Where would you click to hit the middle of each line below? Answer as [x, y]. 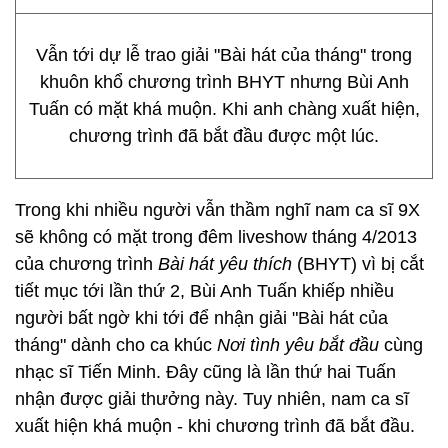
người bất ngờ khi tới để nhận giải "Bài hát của [201, 318]
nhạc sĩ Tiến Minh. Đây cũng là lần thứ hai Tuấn [205, 372]
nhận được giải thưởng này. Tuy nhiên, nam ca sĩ [212, 399]
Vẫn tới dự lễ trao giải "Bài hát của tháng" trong [224, 55]
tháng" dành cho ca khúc [116, 345]
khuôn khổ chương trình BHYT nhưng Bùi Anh [224, 82]
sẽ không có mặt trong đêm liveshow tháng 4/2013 [216, 237]
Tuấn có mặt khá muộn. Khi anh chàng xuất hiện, [224, 109]
